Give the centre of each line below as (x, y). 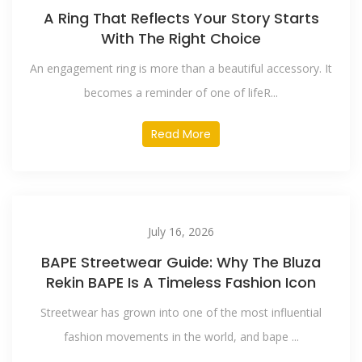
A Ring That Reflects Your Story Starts (181, 18)
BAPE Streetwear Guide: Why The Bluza (181, 262)
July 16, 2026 (181, 232)
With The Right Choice (181, 38)
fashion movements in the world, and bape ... (181, 337)
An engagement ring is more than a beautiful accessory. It (181, 68)
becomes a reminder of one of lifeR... (181, 93)
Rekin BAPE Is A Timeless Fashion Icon (181, 282)
